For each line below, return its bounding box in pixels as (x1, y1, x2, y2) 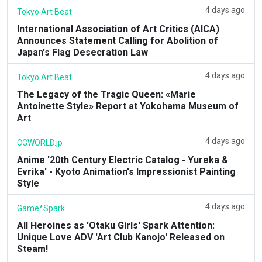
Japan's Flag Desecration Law (17, 46, 148, 58)
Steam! (17, 243, 48, 254)
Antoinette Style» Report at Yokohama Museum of (17, 100, 239, 112)
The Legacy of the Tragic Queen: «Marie (17, 88, 196, 100)
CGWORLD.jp (17, 137, 63, 147)
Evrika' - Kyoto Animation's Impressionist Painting (17, 166, 236, 177)
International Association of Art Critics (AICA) (17, 23, 219, 35)
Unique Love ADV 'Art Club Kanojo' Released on (17, 231, 225, 243)
